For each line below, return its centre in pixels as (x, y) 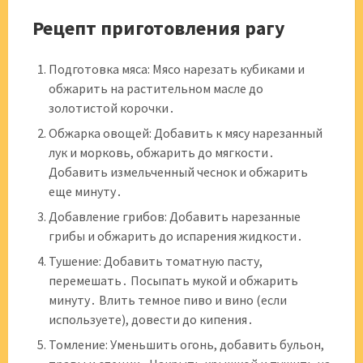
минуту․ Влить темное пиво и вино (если (168, 300)
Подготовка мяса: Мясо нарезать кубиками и (177, 69)
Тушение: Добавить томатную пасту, (156, 261)
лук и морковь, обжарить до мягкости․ (162, 152)
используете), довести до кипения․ (151, 319)
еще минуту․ (85, 191)
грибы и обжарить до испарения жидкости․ (176, 236)
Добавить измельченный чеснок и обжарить (178, 172)
